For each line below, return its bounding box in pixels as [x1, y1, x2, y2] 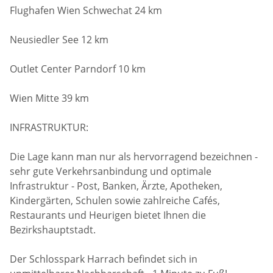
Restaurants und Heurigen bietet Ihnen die [10, 208, 207, 222]
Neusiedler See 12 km [10, 32, 109, 46]
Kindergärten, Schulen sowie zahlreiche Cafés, [10, 193, 221, 207]
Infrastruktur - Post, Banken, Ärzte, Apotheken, [10, 179, 223, 193]
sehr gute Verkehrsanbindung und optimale [10, 164, 212, 178]
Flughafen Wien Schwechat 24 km [10, 3, 163, 17]
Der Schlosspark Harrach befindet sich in [10, 252, 198, 266]
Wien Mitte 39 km [10, 91, 92, 105]
